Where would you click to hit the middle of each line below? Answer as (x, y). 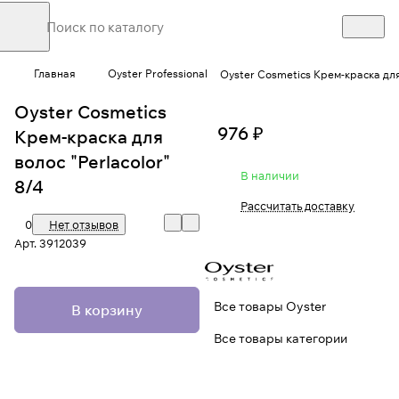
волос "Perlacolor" (92, 162)
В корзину (107, 310)
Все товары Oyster (270, 307)
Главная (55, 73)
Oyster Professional (158, 73)
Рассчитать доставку (297, 206)
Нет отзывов (84, 225)
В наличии (270, 176)
